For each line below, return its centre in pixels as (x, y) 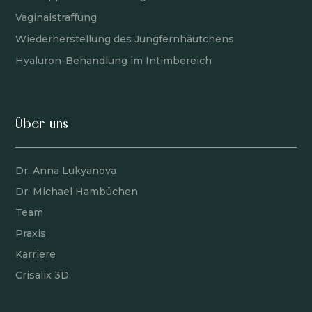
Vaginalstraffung (56, 18)
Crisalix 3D (42, 275)
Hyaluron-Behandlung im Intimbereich (114, 61)
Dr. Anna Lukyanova (66, 171)
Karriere (36, 255)
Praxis (31, 234)
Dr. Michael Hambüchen (77, 192)
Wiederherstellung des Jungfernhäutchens (125, 39)
